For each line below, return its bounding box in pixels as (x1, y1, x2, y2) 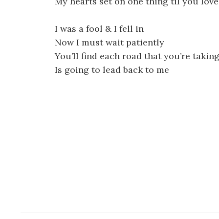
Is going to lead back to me (55, 64, 169, 76)
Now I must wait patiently (55, 37, 164, 48)
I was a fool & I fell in (55, 23, 144, 35)
